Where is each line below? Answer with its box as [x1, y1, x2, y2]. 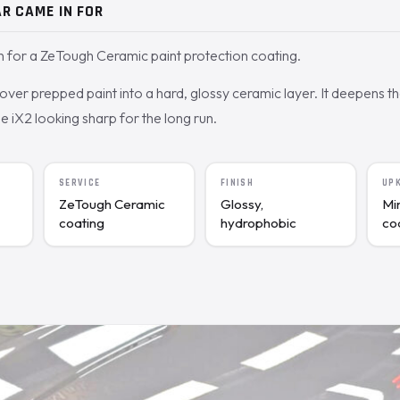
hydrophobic [221, 214, 296, 232]
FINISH [221, 177, 254, 190]
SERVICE [59, 177, 101, 190]
